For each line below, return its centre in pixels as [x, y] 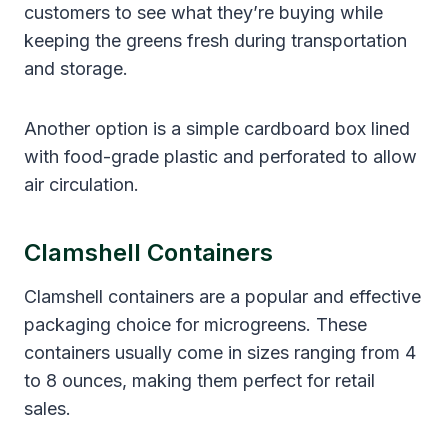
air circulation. [81, 184]
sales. [47, 408]
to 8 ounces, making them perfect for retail [199, 380]
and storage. [76, 68]
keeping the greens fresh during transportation [215, 40]
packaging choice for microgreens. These [195, 324]
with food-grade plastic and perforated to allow [220, 156]
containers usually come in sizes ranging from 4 [220, 352]
